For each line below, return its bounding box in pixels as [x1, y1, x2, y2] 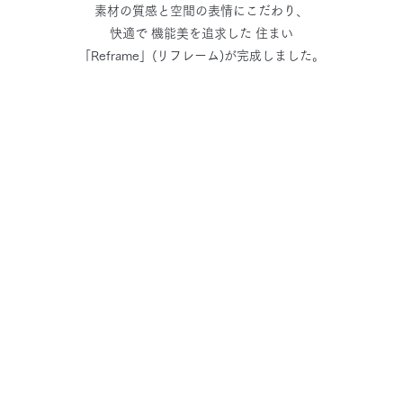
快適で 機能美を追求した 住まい [109, 27, 293, 40]
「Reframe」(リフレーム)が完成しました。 [77, 49, 325, 62]
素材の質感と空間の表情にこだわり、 [94, 4, 309, 17]
